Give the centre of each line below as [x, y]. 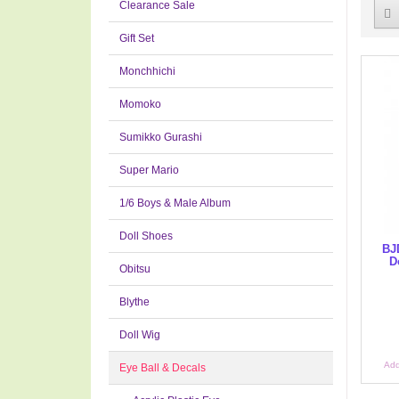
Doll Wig [140, 335]
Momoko [140, 104]
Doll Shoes [146, 236]
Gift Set [137, 38]
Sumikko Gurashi [161, 137]
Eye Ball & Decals [163, 368]
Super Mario [149, 170]
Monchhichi [147, 71]
